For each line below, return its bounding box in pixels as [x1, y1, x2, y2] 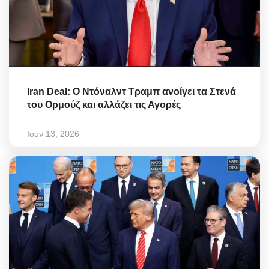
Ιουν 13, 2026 [27, 128, 79, 139]
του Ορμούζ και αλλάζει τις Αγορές [27, 99, 181, 110]
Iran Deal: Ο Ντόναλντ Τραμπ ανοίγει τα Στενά [27, 86, 236, 97]
